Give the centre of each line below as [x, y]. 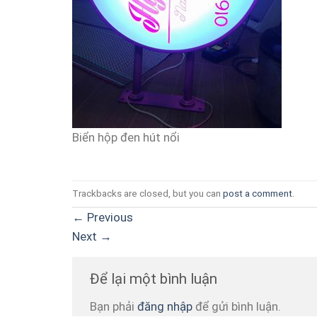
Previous [109, 218]
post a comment [258, 194]
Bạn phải [114, 307]
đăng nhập [165, 307]
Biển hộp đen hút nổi [126, 137]
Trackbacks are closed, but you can [148, 194]
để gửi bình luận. [237, 307]
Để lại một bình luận [154, 279]
